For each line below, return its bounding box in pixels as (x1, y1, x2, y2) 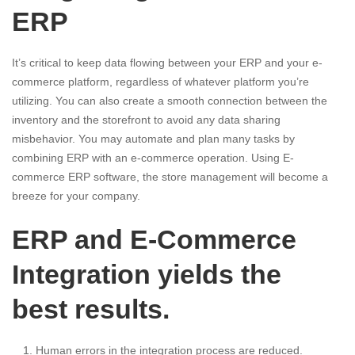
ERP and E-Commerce (12, 224, 296, 255)
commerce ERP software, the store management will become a (12, 170, 328, 184)
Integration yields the (12, 259, 281, 290)
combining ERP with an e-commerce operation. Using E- (12, 151, 294, 165)
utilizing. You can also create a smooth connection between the (12, 94, 327, 108)
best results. (12, 294, 170, 325)
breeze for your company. (12, 189, 140, 203)
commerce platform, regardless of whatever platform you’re (12, 75, 309, 89)
